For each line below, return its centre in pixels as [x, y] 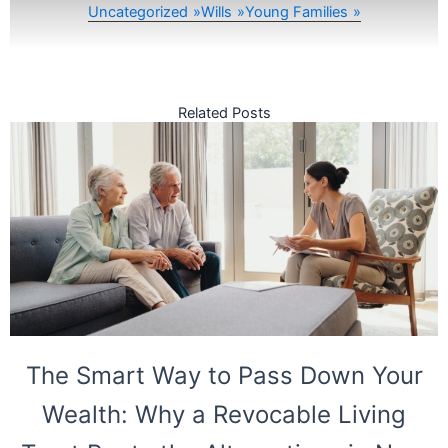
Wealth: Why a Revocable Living [224, 415]
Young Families [296, 11]
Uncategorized [137, 11]
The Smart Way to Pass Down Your [224, 376]
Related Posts [224, 113]
